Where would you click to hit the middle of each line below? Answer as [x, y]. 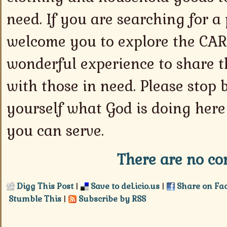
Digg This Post [44, 186]
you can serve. [55, 131]
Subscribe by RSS [111, 199]
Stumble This [34, 199]
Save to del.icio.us [124, 186]
